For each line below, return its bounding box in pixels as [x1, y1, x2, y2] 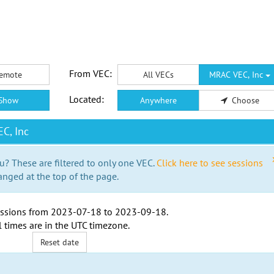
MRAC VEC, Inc [209, 69, 266, 80]
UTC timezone [70, 219, 128, 231]
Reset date [40, 237, 80, 248]
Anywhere [139, 95, 177, 106]
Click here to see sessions [157, 157, 263, 169]
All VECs [143, 69, 174, 80]
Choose [231, 95, 259, 106]
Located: [68, 93, 104, 105]
